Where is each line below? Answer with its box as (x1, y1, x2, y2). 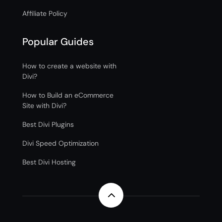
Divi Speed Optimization (22, 139, 99, 148)
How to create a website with (22, 61, 116, 70)
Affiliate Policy (22, 9, 67, 18)
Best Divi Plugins (22, 120, 74, 129)
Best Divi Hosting (22, 158, 76, 166)
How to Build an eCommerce (22, 91, 113, 100)
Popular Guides (22, 35, 94, 48)
